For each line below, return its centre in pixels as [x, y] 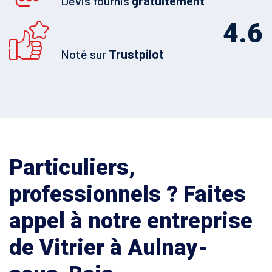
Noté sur [85, 54]
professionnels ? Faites [127, 194]
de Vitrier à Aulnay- [109, 248]
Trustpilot [136, 54]
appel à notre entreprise [131, 221]
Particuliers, [72, 168]
